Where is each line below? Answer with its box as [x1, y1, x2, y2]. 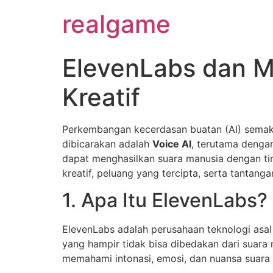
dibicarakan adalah [62, 138, 152, 150]
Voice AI [152, 138, 191, 150]
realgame [62, 9, 171, 39]
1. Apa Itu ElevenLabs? [62, 188, 268, 213]
